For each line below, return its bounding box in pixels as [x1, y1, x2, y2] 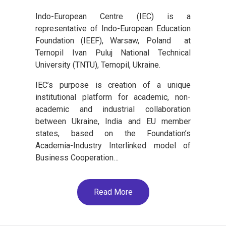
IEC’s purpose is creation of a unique [35, 80, 191, 90]
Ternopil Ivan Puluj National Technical [35, 47, 191, 58]
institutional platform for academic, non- [35, 92, 191, 102]
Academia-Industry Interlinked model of [35, 140, 191, 150]
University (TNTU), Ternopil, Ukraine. [35, 60, 160, 70]
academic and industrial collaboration [35, 104, 191, 114]
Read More [93, 187, 133, 197]
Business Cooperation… [35, 152, 119, 162]
